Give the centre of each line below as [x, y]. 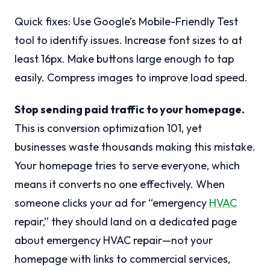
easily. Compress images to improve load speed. [131, 78]
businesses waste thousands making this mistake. [135, 147]
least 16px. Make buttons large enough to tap [124, 59]
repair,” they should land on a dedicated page [126, 222]
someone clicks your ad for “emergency [112, 203]
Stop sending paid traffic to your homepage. [130, 110]
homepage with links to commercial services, [122, 259]
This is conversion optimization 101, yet [108, 128]
